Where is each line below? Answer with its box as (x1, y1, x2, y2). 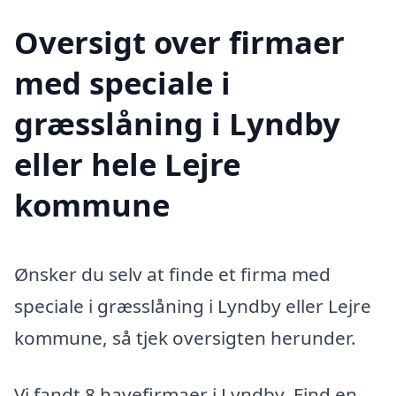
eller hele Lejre (14, 143, 240, 186)
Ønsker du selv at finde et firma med (14, 262, 331, 287)
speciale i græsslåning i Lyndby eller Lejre (14, 293, 371, 319)
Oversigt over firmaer (14, 21, 345, 64)
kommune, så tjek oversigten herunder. (14, 325, 356, 351)
